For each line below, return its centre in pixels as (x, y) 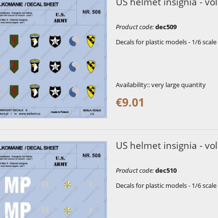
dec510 (166, 170)
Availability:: (133, 84)
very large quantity (178, 84)
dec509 (166, 27)
